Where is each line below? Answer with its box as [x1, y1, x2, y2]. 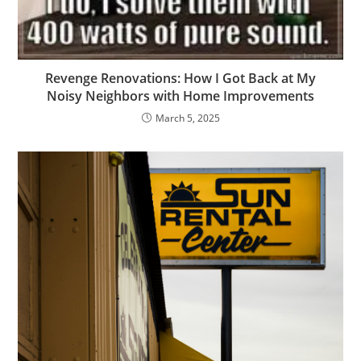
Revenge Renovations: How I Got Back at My [45, 68, 316, 87]
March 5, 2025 [155, 110, 220, 125]
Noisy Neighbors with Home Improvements [47, 86, 314, 105]
